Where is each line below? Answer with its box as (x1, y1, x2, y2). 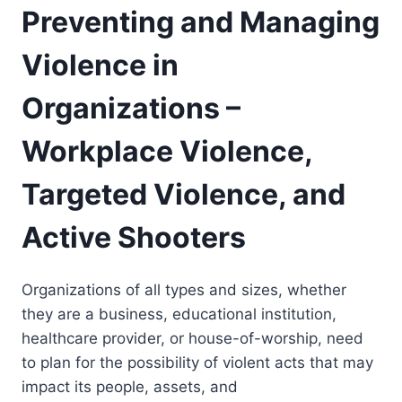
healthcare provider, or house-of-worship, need (22, 329, 363, 348)
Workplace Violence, (22, 133, 312, 169)
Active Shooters (22, 219, 246, 255)
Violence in (22, 47, 179, 83)
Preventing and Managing (22, 4, 380, 39)
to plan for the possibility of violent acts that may (22, 354, 373, 372)
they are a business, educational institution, (22, 305, 336, 324)
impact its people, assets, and (22, 378, 238, 397)
